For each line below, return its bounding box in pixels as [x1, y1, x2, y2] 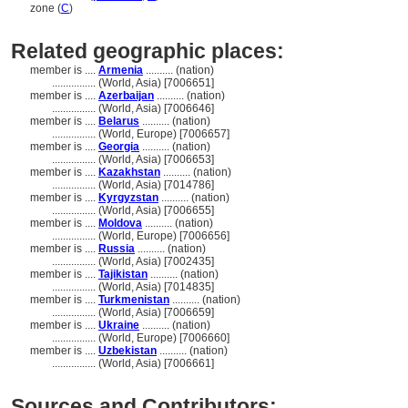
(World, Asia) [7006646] [98, 102, 214, 115]
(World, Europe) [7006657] [98, 127, 229, 140]
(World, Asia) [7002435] [98, 255, 214, 268]
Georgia [98, 140, 139, 153]
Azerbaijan [98, 89, 154, 102]
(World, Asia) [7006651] [98, 76, 214, 89]
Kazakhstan [98, 166, 160, 178]
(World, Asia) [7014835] [98, 280, 214, 293]
